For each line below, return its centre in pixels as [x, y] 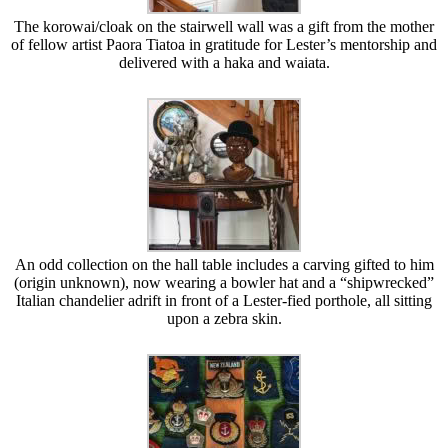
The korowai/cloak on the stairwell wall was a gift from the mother [224, 26]
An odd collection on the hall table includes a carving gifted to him [224, 264]
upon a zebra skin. [224, 318]
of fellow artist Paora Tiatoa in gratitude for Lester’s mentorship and [224, 44]
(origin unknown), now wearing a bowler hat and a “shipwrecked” [224, 282]
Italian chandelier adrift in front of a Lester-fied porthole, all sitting [224, 300]
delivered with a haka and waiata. [224, 62]
